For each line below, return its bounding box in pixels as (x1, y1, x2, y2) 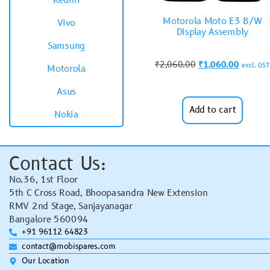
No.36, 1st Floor (9, 173, 78, 186)
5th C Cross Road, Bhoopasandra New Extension (9, 186, 208, 199)
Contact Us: (9, 151, 106, 177)
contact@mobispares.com (22, 240, 116, 252)
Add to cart (189, 103, 236, 116)
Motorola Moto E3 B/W (163, 14, 262, 28)
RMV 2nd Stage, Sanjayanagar (9, 199, 133, 213)
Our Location (22, 255, 69, 266)
